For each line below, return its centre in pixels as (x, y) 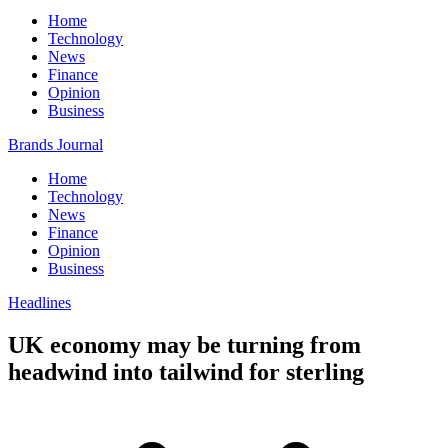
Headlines (39, 302)
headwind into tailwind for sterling (186, 371)
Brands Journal (55, 144)
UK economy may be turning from (184, 344)
